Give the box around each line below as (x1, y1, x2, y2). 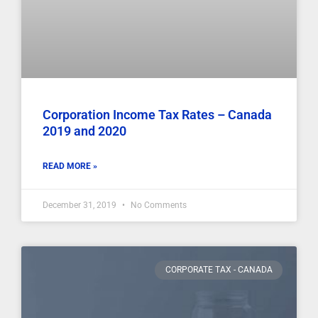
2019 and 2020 (43, 124, 126, 139)
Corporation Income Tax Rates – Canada (43, 107, 272, 123)
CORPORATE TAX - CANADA (165, 265, 273, 275)
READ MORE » (43, 161, 97, 172)
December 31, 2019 (43, 200, 119, 211)
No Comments (128, 200, 187, 211)
